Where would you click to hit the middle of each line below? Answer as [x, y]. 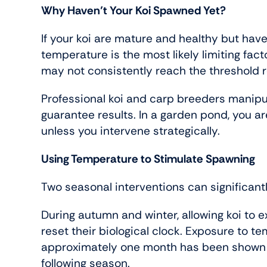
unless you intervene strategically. [131, 131]
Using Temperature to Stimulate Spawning [148, 159]
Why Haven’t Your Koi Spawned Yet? [134, 11]
